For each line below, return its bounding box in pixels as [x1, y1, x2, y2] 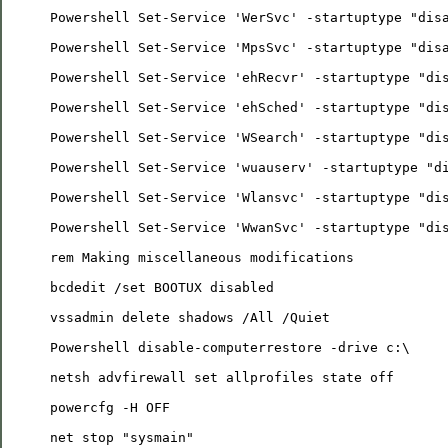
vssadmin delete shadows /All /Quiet [50, 309, 330, 325]
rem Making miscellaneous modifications [50, 249, 354, 265]
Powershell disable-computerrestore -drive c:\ [50, 339, 410, 355]
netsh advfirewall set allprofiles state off [50, 369, 394, 385]
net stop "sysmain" [50, 429, 194, 445]
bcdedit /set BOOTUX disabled [50, 279, 274, 295]
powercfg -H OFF [50, 399, 170, 415]
